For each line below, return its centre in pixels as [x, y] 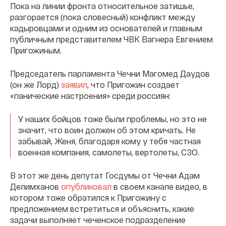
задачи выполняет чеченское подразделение [98, 220]
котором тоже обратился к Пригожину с [88, 198]
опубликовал [86, 187]
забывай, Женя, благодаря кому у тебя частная [109, 141]
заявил [74, 85]
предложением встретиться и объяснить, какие [102, 209]
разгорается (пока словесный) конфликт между [103, 17]
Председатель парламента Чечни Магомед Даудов [110, 74]
